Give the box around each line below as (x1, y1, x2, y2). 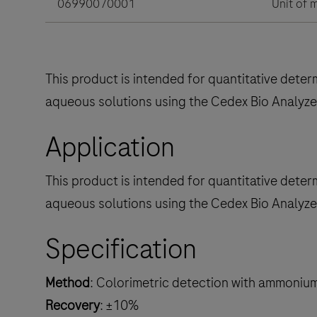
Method (45, 273, 90, 292)
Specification (45, 230, 197, 268)
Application (45, 128, 175, 166)
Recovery (45, 296, 100, 315)
